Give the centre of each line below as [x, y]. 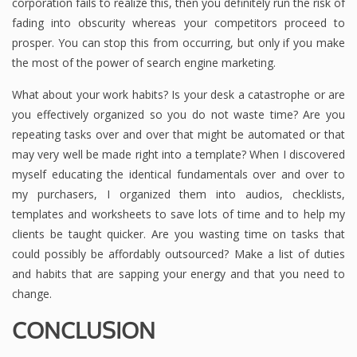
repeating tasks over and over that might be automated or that [178, 134]
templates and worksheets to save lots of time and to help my [178, 214]
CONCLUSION [84, 330]
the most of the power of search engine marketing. [144, 62]
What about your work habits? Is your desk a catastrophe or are [178, 94]
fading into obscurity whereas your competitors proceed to [178, 22]
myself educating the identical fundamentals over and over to [178, 174]
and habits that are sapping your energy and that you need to [178, 273]
